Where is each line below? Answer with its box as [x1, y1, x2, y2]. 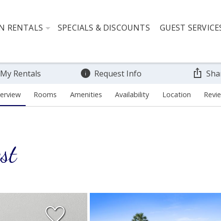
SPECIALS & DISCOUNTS [58, 22, 150, 33]
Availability [115, 89, 149, 99]
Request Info [94, 68, 142, 79]
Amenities [70, 89, 102, 99]
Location [162, 89, 191, 99]
